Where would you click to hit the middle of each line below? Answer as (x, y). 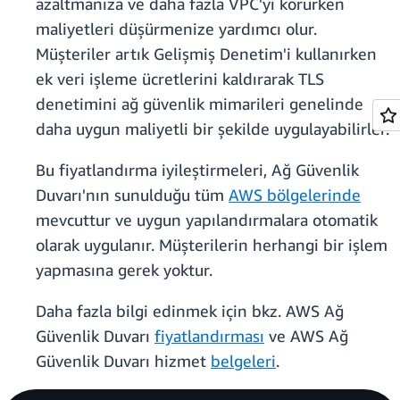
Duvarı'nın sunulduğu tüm (132, 195)
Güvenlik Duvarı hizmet (123, 361)
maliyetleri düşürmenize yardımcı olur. (176, 29)
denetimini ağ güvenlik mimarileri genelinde (200, 104)
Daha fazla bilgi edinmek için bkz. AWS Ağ (190, 311)
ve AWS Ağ (306, 336)
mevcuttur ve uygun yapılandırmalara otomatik (207, 220)
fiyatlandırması (209, 336)
